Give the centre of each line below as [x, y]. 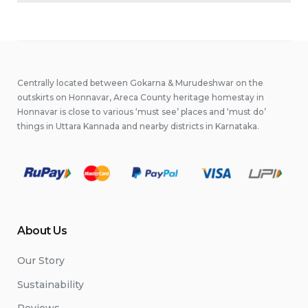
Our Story [41, 261]
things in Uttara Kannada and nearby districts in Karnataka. [138, 126]
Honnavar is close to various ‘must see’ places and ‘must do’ [142, 112]
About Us [42, 231]
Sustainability [51, 284]
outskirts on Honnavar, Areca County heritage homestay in [141, 98]
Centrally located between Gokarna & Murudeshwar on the [140, 83]
